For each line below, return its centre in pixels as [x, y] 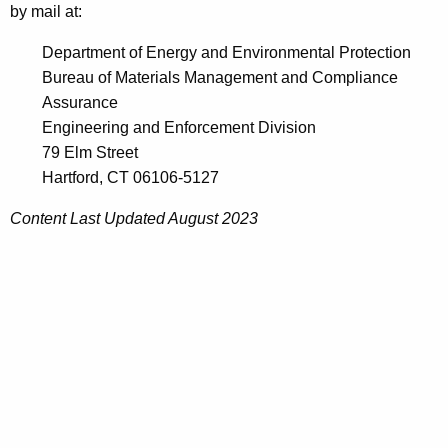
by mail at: [46, 12]
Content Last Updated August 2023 [134, 219]
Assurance [80, 103]
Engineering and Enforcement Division [179, 128]
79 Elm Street [90, 153]
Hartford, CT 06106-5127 [132, 178]
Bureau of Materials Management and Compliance [220, 78]
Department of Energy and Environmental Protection [226, 53]
